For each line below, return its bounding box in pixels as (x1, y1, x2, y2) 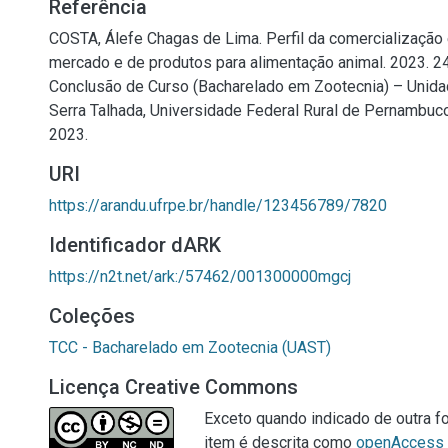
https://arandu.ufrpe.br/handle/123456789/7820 (49, 196, 387, 215)
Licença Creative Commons (49, 375, 298, 399)
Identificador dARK (49, 233, 221, 257)
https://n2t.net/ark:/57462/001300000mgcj (49, 267, 351, 286)
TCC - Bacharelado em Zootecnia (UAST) (49, 338, 331, 357)
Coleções (49, 304, 135, 328)
